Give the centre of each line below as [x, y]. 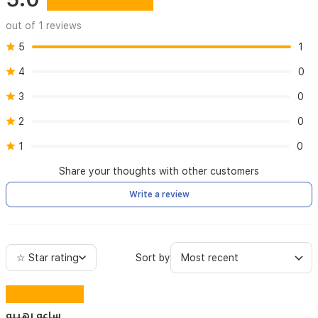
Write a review [159, 194]
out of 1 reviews [44, 26]
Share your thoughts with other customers [159, 171]
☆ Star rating [48, 258]
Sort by [153, 258]
